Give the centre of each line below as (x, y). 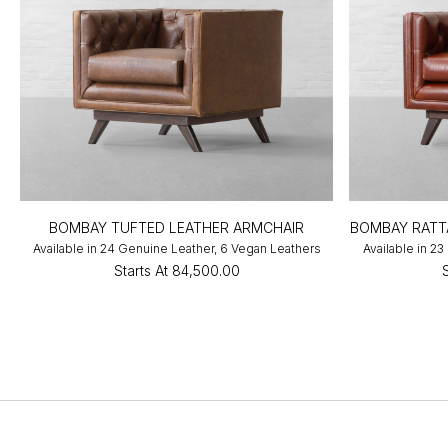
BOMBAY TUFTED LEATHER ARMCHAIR (177, 228)
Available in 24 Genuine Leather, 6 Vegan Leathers (176, 249)
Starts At (140, 271)
